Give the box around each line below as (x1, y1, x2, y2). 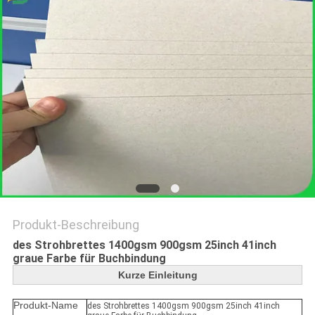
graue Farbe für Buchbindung (12, 252, 166, 266)
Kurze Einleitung (117, 269, 198, 281)
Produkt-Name (13, 300, 78, 311)
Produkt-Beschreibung (12, 217, 139, 233)
